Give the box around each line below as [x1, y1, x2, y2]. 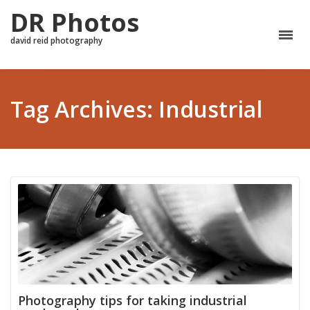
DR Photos [10, 6, 139, 39]
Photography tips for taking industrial [18, 291, 247, 309]
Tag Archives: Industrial [10, 94, 262, 124]
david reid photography [10, 35, 102, 46]
